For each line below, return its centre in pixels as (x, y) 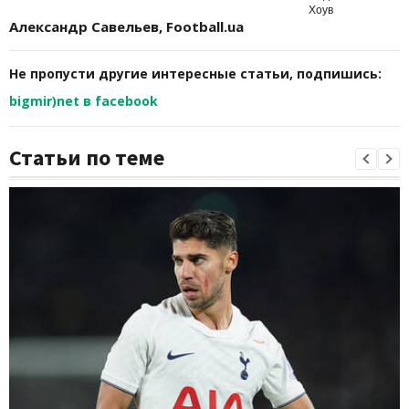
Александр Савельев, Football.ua (126, 27)
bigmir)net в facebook (84, 101)
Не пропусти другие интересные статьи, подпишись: (195, 74)
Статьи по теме (87, 158)
